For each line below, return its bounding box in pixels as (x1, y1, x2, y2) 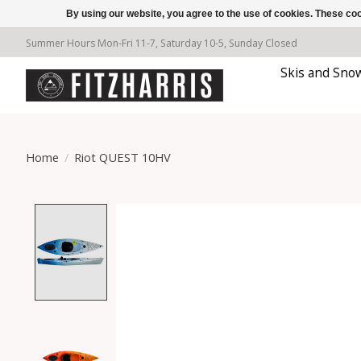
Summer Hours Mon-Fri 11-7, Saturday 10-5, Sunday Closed (26, 35, 297, 50)
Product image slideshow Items (116, 203, 326, 223)
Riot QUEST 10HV (73, 148, 171, 165)
